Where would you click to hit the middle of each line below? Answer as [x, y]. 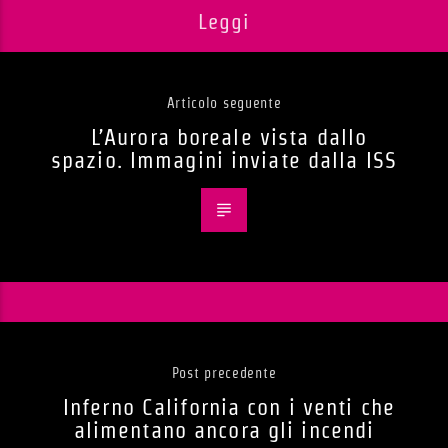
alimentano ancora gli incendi [224, 430]
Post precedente [224, 373]
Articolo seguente [224, 103]
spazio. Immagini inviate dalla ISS [224, 160]
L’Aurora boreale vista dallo [229, 137]
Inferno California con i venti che [229, 407]
